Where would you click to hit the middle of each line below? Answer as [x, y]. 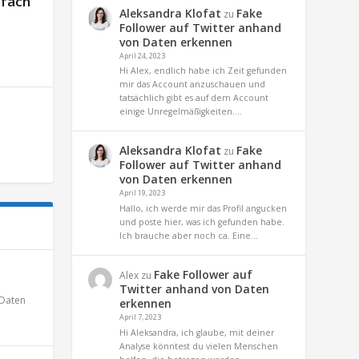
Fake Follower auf [204, 275]
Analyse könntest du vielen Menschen [199, 346]
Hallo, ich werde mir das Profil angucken [204, 209]
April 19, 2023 [143, 193]
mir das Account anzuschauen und [193, 85]
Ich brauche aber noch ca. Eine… [189, 236]
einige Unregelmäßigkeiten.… [181, 112]
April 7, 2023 [141, 317]
